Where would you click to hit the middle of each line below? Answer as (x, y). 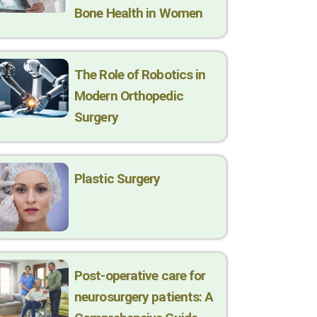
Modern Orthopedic (129, 96)
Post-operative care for (140, 275)
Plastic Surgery (117, 179)
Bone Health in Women (139, 13)
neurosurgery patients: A (144, 296)
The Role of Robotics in (140, 75)
